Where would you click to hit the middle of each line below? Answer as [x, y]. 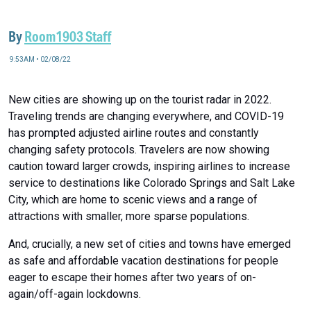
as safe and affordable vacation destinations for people [143, 260]
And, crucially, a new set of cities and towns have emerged [150, 244]
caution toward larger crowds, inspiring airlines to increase [149, 166]
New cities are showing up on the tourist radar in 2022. [140, 99]
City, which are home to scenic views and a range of [133, 199]
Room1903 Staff [68, 36]
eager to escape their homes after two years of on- [132, 277]
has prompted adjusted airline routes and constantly [134, 133]
